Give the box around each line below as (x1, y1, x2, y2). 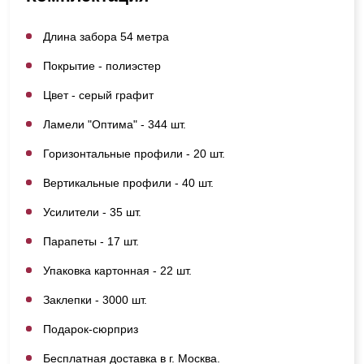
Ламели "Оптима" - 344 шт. (43, 117, 186, 131)
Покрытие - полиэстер (43, 58, 161, 72)
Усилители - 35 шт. (43, 205, 141, 219)
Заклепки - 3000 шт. (43, 292, 147, 306)
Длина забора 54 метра (43, 29, 169, 43)
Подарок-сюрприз (43, 322, 138, 336)
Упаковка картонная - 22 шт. (43, 263, 192, 277)
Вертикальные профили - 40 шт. (43, 175, 214, 189)
